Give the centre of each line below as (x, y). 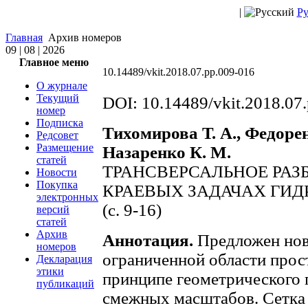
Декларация (64, 259)
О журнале (62, 86)
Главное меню (54, 62)
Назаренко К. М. (167, 152)
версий (53, 209)
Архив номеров (84, 37)
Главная (24, 37)
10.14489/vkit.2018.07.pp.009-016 (178, 72)
